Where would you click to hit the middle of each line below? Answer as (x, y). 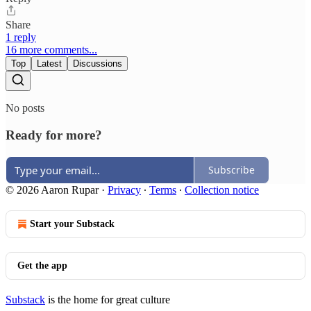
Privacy (124, 190)
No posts (25, 108)
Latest (49, 64)
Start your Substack (72, 224)
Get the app (42, 265)
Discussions (98, 64)
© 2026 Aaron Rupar (52, 190)
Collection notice (222, 190)
